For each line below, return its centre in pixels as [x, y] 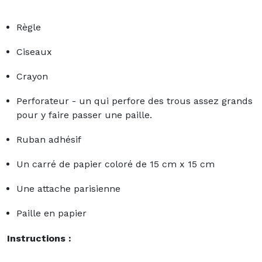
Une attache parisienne [68, 188]
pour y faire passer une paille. [84, 115]
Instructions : [39, 238]
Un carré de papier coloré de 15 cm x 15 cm [116, 164]
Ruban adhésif [49, 139]
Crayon [32, 76]
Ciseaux [34, 51]
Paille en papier [51, 213]
